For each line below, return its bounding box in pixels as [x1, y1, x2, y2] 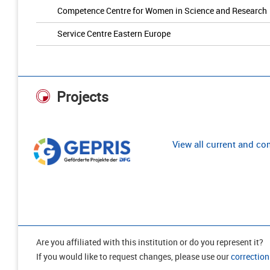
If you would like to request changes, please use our [36, 251, 231, 263]
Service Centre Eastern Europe [57, 28, 171, 39]
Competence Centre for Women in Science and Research [57, 5, 267, 16]
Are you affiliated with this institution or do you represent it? [36, 236, 263, 248]
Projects [57, 87, 108, 107]
